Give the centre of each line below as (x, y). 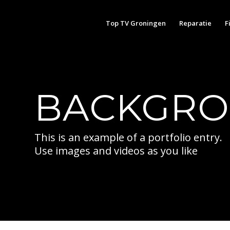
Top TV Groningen (136, 23)
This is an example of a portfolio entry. (128, 137)
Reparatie (195, 23)
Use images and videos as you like (116, 151)
